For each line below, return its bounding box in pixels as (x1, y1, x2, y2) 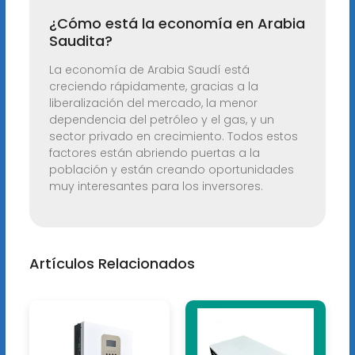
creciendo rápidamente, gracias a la (48, 78, 258, 95)
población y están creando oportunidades (48, 162, 294, 178)
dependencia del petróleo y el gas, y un (48, 112, 274, 128)
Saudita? (48, 31, 113, 52)
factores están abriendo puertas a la (48, 145, 260, 162)
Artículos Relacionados (29, 254, 195, 274)
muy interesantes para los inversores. (48, 178, 263, 195)
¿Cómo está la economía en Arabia (48, 13, 305, 34)
